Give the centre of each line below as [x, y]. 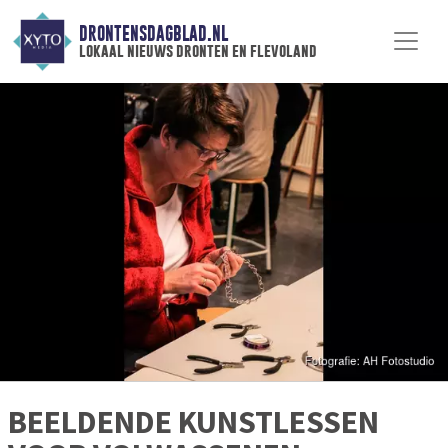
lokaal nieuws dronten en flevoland [197, 51]
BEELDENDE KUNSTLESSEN [193, 422]
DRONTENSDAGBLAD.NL [153, 34]
